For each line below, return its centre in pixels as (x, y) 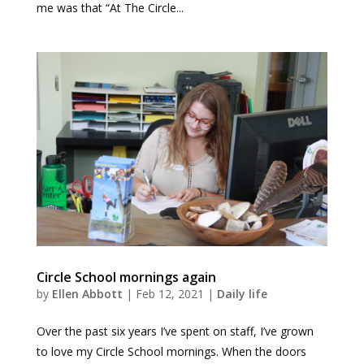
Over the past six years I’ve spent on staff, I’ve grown (175, 331)
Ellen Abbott (87, 294)
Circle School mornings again (126, 277)
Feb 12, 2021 (169, 294)
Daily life (242, 294)
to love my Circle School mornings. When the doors (171, 352)
